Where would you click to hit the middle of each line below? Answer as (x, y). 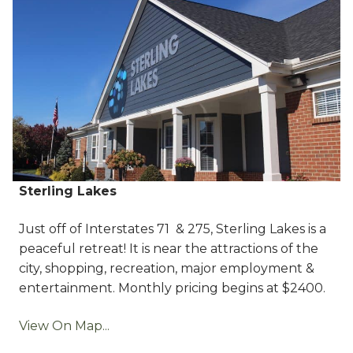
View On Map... (64, 325)
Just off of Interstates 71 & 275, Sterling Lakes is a (173, 229)
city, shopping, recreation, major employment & (167, 268)
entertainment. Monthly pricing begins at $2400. (172, 288)
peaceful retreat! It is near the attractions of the (169, 248)
